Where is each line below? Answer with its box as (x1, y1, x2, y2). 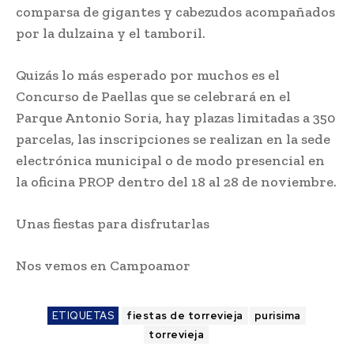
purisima (254, 309, 301, 323)
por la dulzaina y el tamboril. (16, 24, 205, 43)
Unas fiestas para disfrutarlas (16, 215, 209, 233)
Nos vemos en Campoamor (16, 257, 190, 275)
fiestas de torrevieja (126, 309, 243, 323)
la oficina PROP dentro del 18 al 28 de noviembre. (16, 173, 337, 191)
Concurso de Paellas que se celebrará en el (16, 88, 291, 106)
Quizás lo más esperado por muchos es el (16, 66, 280, 85)
